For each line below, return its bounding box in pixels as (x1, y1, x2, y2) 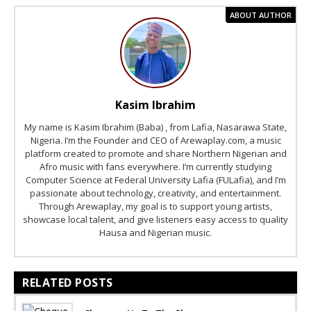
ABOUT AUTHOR (230, 9, 292, 20)
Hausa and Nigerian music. (99, 226, 212, 239)
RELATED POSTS (22, 274, 113, 290)
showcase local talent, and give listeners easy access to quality (23, 212, 288, 226)
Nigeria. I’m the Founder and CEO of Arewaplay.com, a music (30, 133, 281, 146)
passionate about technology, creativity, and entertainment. (30, 186, 281, 199)
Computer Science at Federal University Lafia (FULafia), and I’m (25, 173, 286, 186)
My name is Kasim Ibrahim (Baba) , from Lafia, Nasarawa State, (24, 120, 287, 133)
